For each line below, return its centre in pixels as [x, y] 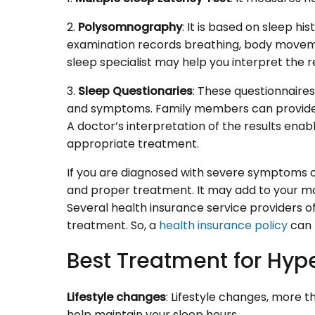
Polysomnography [130, 27]
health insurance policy [223, 226]
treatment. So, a [113, 226]
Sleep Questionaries [135, 91]
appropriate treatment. [133, 144]
